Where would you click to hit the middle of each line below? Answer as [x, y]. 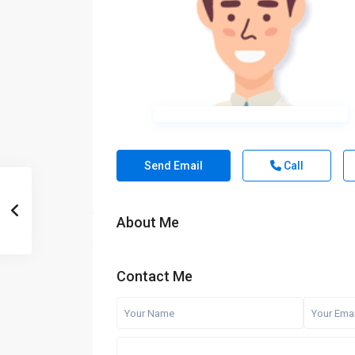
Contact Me [155, 277]
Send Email [174, 166]
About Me [148, 223]
